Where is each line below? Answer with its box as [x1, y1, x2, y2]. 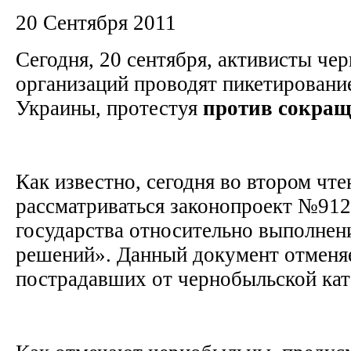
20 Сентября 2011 [16, 10, 176, 34]
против [203, 96, 273, 120]
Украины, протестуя [16, 96, 203, 120]
